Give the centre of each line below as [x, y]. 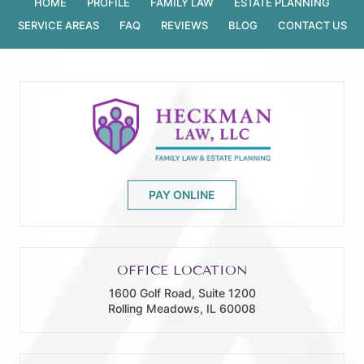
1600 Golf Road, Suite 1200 [182, 293]
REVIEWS [184, 25]
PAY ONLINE [182, 195]
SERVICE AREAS [58, 25]
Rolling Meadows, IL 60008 [182, 309]
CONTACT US [312, 25]
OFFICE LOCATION [182, 271]
